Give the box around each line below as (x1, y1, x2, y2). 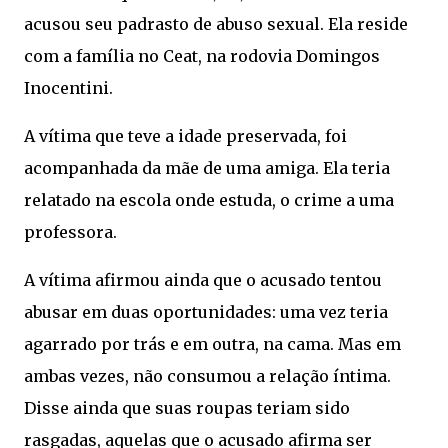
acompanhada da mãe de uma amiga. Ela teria (24, 157, 390, 178)
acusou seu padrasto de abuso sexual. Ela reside (24, 13, 408, 34)
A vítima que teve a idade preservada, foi (24, 125, 347, 146)
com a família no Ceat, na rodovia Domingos (24, 45, 380, 66)
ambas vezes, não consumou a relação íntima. (24, 365, 391, 386)
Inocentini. (24, 77, 113, 98)
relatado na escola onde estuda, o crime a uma (24, 189, 394, 210)
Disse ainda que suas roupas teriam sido (24, 397, 350, 418)
